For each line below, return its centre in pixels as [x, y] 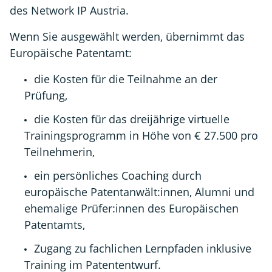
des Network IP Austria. [71, 10]
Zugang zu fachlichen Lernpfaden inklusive [143, 248]
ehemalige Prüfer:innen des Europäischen [131, 208]
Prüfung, [47, 95]
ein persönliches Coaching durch [118, 175]
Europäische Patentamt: [72, 53]
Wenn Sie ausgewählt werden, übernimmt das [127, 36]
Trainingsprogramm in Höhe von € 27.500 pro [141, 135]
